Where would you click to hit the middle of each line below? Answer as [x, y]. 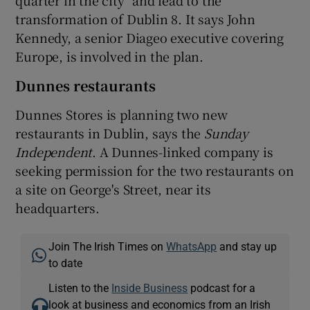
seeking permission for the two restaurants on [155, 170]
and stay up [247, 246]
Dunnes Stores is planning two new [121, 114]
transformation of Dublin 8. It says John [135, 18]
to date [66, 263]
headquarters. [57, 207]
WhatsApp [192, 246]
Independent [54, 151]
